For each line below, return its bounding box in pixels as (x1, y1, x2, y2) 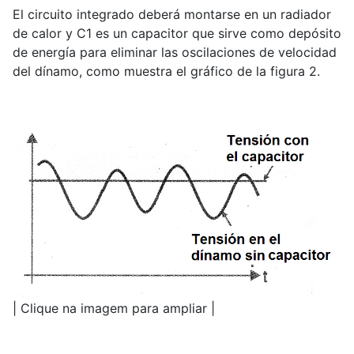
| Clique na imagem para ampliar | (13, 300, 215, 317)
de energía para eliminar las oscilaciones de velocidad (13, 44, 337, 60)
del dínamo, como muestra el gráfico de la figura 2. (13, 63, 320, 79)
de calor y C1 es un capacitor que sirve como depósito (13, 25, 341, 41)
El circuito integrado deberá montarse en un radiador (13, 6, 331, 22)
